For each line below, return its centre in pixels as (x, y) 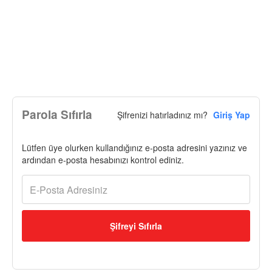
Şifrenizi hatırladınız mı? (164, 115)
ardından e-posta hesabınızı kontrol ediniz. (103, 160)
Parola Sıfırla (57, 115)
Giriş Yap (232, 115)
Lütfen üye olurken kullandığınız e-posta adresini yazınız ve (134, 148)
